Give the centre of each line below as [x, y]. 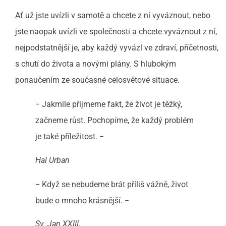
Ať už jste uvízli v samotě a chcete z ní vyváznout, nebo [113, 16]
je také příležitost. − [70, 137]
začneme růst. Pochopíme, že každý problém [115, 121]
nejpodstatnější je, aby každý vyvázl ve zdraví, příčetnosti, [117, 48]
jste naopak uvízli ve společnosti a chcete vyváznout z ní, [116, 32]
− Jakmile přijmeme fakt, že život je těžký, [109, 104]
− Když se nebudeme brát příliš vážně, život [112, 184]
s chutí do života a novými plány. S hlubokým [96, 64]
